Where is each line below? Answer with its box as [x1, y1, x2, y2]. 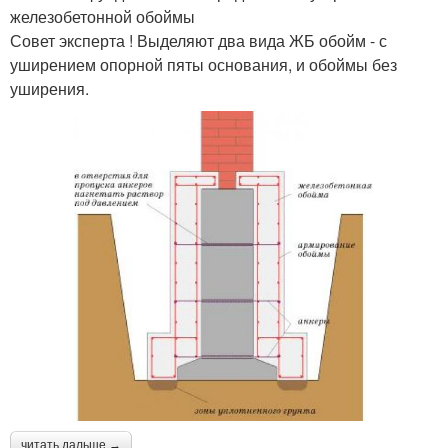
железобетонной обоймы [10, 4, 195, 28]
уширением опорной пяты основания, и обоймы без [10, 52, 397, 76]
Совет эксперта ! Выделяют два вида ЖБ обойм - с [10, 28, 387, 52]
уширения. [10, 76, 89, 100]
